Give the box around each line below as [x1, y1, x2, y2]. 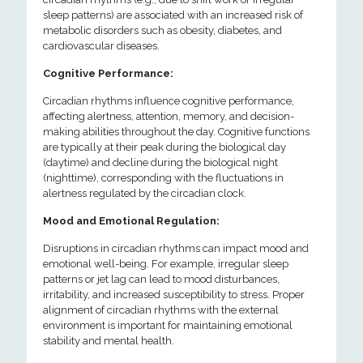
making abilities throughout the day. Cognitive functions [43, 126, 310, 138]
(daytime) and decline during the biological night [43, 156, 278, 169]
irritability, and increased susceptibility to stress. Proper [43, 288, 305, 301]
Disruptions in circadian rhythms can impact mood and [43, 242, 309, 254]
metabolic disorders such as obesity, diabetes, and [43, 24, 282, 36]
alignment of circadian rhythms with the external [43, 304, 279, 316]
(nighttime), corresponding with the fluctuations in [43, 172, 284, 184]
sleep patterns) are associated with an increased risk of [43, 9, 303, 21]
